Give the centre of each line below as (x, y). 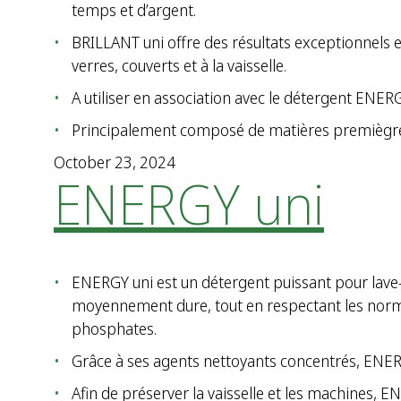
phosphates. (114, 328)
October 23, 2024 (115, 162)
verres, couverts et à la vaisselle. (179, 65)
